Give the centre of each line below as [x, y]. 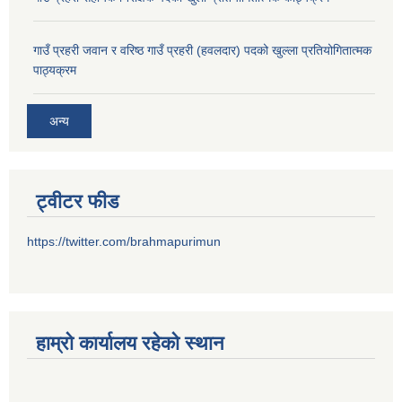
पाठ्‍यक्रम [55, 70]
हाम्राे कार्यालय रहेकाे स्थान [130, 343]
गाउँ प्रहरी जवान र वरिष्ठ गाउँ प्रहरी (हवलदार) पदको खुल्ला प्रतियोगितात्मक [202, 50]
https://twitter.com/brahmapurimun [124, 241]
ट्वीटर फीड [77, 201]
